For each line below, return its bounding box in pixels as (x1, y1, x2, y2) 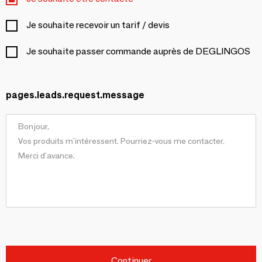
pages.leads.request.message (6, 89, 144, 101)
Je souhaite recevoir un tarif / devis (26, 19, 170, 30)
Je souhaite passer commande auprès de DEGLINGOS (26, 46, 250, 57)
